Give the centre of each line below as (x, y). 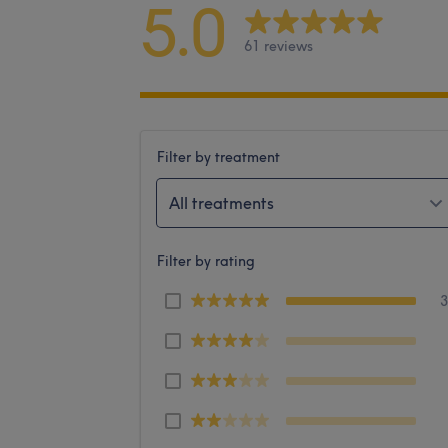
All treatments (221, 202)
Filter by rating (206, 260)
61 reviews (278, 46)
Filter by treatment (218, 156)
